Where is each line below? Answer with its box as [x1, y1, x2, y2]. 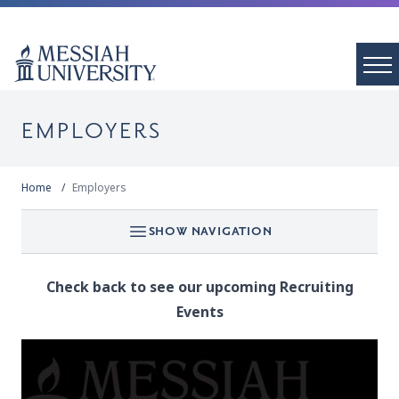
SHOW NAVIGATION [148, 224, 273, 239]
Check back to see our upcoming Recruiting [45, 277, 354, 297]
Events [175, 302, 224, 322]
